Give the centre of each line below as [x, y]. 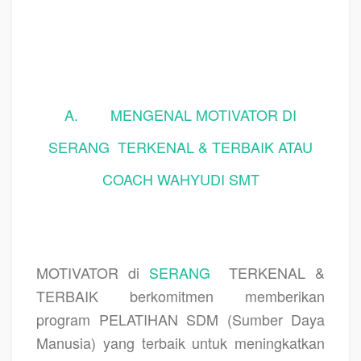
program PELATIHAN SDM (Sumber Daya [180, 319]
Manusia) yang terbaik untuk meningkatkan [180, 342]
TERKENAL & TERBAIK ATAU [215, 146]
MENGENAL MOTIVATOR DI [203, 114]
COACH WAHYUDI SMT [180, 178]
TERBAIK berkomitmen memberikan [180, 295]
